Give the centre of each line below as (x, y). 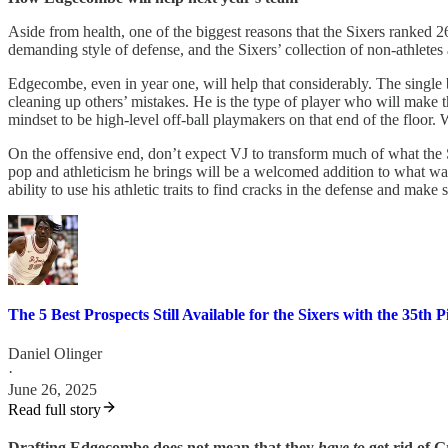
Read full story (54, 410)
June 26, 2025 (52, 390)
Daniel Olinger (55, 354)
